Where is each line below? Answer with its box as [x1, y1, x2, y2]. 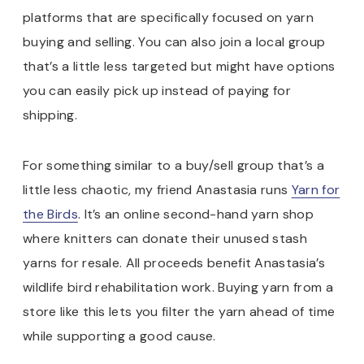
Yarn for [291, 180, 340, 198]
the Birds [23, 205, 78, 223]
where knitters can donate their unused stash [23, 229, 308, 247]
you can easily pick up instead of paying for [23, 81, 292, 99]
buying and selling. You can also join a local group [23, 32, 326, 50]
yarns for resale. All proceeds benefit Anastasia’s [23, 253, 326, 271]
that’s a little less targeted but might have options [23, 57, 336, 75]
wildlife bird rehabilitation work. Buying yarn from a [23, 278, 333, 296]
